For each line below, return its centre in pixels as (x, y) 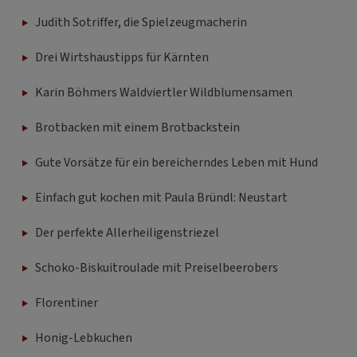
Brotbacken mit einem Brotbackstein (137, 127)
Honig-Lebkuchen (84, 337)
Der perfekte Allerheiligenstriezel (127, 232)
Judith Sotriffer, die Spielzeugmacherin (141, 22)
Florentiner (67, 302)
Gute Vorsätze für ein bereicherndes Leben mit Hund (177, 162)
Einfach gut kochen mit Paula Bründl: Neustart (161, 197)
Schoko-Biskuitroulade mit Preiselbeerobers (157, 267)
